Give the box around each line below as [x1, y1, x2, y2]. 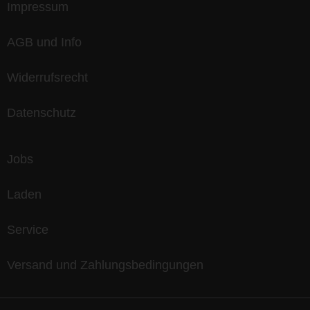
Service [7, 223, 48, 237]
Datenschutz [7, 106, 76, 120]
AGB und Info [7, 35, 82, 50]
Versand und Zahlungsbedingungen [7, 258, 203, 273]
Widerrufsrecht [7, 71, 88, 85]
